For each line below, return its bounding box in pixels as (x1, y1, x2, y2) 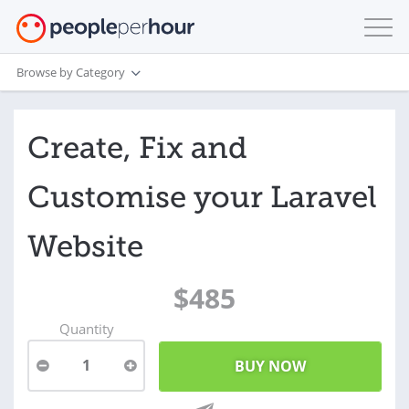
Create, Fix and (27, 130, 247, 166)
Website (27, 228, 143, 265)
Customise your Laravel (27, 179, 377, 215)
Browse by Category (16, 63, 125, 80)
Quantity (58, 320, 114, 338)
